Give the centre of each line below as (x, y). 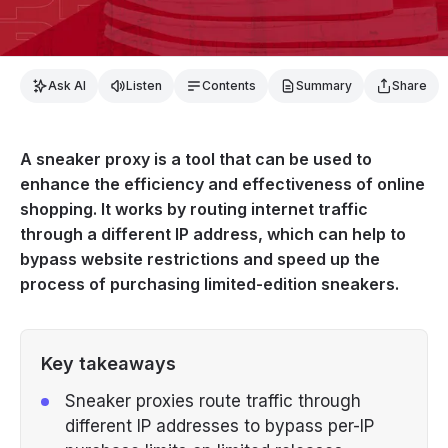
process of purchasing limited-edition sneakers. (209, 284)
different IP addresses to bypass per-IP (219, 426)
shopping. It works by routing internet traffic (194, 209)
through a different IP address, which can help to (213, 234)
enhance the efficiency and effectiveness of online (222, 184)
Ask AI (67, 86)
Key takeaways (108, 364)
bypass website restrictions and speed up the (200, 259)
